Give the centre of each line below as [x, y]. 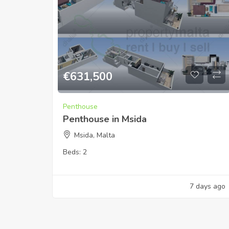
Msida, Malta [95, 135]
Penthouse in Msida [105, 119]
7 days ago [208, 186]
